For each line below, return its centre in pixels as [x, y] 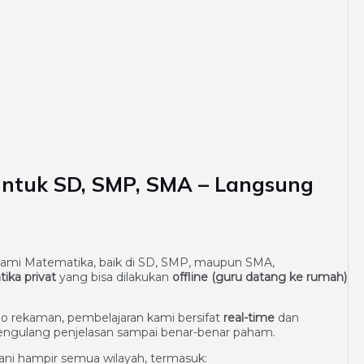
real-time [249, 317]
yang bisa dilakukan [114, 277]
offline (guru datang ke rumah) [260, 277]
